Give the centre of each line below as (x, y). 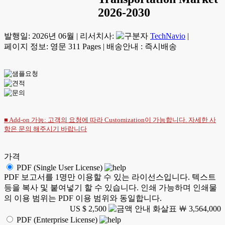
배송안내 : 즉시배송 (142, 46)
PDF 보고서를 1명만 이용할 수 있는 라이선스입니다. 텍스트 (110, 177)
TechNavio (168, 36)
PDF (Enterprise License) (57, 220)
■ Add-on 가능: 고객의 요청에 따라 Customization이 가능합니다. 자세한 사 (110, 120)
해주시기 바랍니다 (59, 129)
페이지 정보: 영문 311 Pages (52, 46)
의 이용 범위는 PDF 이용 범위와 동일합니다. (83, 198)
